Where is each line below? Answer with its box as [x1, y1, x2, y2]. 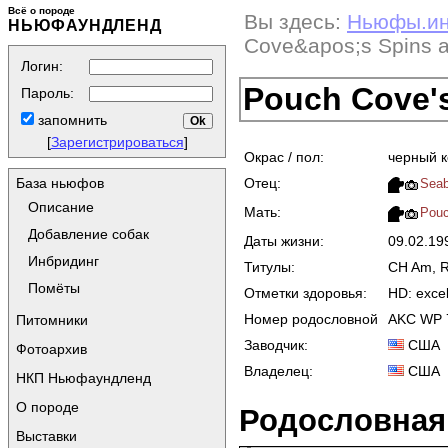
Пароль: [21, 85, 74, 101]
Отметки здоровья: [244, 284, 367, 301]
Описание [28, 199, 94, 215]
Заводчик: [244, 336, 308, 353]
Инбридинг [28, 253, 99, 269]
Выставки [16, 428, 77, 444]
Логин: [21, 58, 63, 74]
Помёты [28, 280, 80, 296]
